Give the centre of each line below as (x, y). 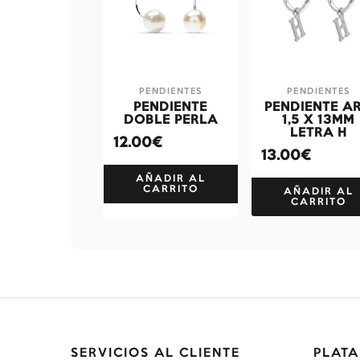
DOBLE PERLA (170, 120)
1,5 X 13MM (319, 120)
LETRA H (318, 133)
